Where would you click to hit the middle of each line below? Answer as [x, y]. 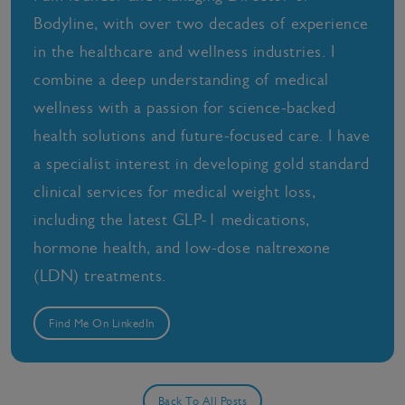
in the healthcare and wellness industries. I [184, 52]
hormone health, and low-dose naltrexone [182, 248]
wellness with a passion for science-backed [184, 108]
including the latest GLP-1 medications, [172, 220]
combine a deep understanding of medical [181, 80]
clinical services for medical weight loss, [174, 192]
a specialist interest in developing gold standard [202, 164]
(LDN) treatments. [100, 276]
